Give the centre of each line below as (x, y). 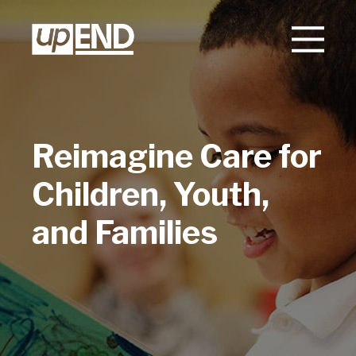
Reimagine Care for (177, 156)
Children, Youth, (151, 194)
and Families (125, 232)
